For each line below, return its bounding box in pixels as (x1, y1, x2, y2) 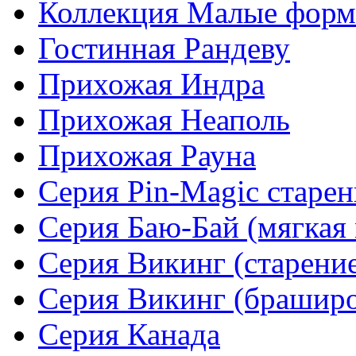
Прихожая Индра (38, 67, 265, 102)
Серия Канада (38, 317, 220, 352)
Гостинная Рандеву (38, 31, 290, 66)
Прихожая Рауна (38, 138, 256, 173)
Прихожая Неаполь (38, 103, 290, 137)
